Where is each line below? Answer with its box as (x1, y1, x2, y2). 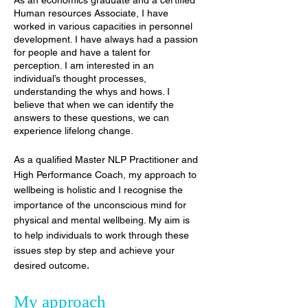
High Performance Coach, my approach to (14, 169, 197, 180)
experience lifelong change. (14, 125, 133, 136)
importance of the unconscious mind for (14, 199, 186, 210)
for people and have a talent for (14, 47, 151, 58)
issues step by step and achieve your (14, 245, 175, 256)
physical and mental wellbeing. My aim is (14, 214, 190, 225)
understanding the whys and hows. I (14, 86, 170, 97)
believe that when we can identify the (14, 99, 174, 110)
